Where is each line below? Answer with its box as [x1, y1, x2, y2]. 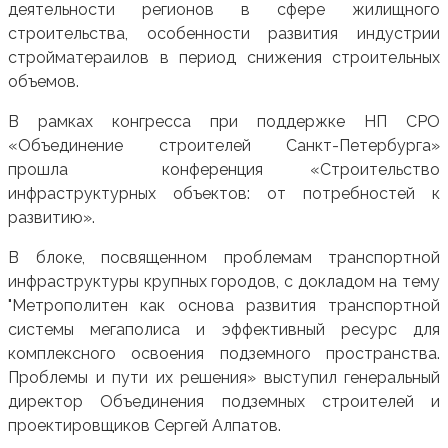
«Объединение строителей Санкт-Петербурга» [8, 136, 440, 156]
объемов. [8, 72, 79, 92]
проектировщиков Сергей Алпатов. [8, 416, 281, 436]
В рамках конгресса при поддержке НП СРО [8, 112, 440, 132]
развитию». [8, 208, 95, 228]
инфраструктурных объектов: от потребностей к [8, 184, 440, 204]
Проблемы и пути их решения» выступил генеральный [8, 368, 440, 388]
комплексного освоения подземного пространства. [8, 344, 440, 364]
